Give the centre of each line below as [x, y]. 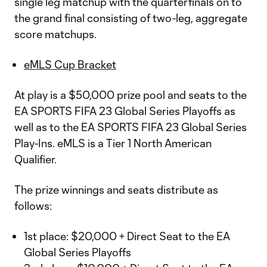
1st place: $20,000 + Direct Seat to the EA [127, 236]
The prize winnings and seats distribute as [116, 190]
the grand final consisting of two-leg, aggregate [131, 18]
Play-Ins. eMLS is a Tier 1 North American [113, 143]
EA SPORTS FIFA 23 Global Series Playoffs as [125, 111]
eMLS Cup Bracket [70, 64]
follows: [33, 206]
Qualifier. [35, 159]
